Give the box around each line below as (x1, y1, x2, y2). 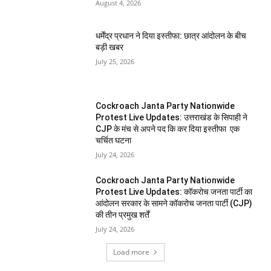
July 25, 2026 (96, 57, 135, 67)
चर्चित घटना (96, 135, 132, 145)
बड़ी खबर (96, 42, 124, 53)
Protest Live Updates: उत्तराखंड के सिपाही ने (96, 112, 248, 122)
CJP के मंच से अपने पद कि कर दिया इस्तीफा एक (96, 123, 240, 134)
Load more (113, 246, 149, 257)
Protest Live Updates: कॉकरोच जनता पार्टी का (96, 186, 253, 197)
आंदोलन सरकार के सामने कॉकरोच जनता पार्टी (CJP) (96, 198, 253, 208)
